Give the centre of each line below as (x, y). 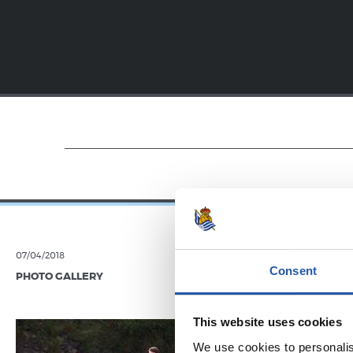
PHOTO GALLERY (59, 277)
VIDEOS (298, 277)
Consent (293, 270)
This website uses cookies (267, 322)
